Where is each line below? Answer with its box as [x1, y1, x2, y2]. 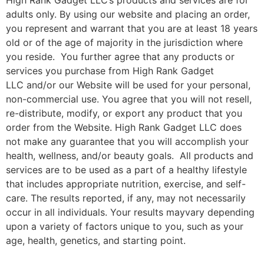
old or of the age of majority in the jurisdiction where [6, 37, 243, 48]
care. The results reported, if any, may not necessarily [6, 192, 246, 204]
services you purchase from [6, 65, 133, 77]
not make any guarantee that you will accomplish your [6, 136, 249, 147]
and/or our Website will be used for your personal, [24, 79, 250, 91]
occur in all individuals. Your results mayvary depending [6, 206, 255, 218]
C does [210, 121, 242, 133]
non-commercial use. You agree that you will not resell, [6, 93, 252, 105]
